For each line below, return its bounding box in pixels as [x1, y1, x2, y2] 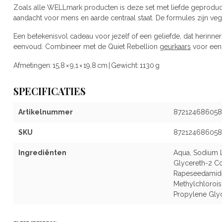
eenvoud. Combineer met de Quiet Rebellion [13, 43, 160, 51]
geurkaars [160, 43, 191, 51]
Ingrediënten [18, 149, 66, 157]
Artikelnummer [18, 108, 73, 116]
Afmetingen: [13, 61, 52, 70]
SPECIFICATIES [13, 85, 86, 98]
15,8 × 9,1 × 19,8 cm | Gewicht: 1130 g [52, 61, 160, 70]
